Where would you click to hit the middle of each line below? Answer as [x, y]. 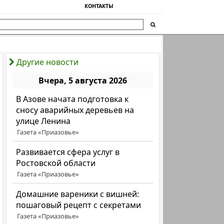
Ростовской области [56, 163]
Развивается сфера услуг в [68, 152]
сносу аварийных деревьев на [75, 110]
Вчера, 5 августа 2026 [83, 80]
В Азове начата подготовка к [72, 99]
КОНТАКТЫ [99, 6]
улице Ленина [43, 121]
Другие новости [48, 62]
